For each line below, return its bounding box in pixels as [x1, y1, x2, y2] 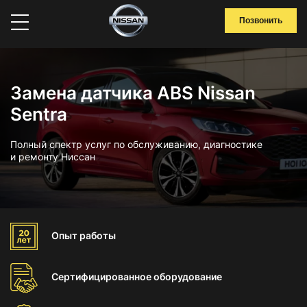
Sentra [10, 103, 67, 125]
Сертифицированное [51, 271, 153, 282]
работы [79, 230, 116, 241]
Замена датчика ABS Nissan [10, 82, 256, 103]
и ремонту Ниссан [10, 151, 95, 162]
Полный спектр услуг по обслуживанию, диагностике [10, 138, 262, 150]
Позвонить [239, 16, 282, 25]
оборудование [153, 271, 222, 282]
